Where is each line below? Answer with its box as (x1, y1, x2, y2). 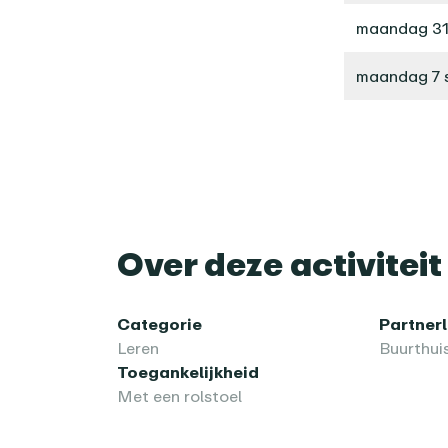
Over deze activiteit (117, 244, 442, 284)
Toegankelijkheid (117, 362, 259, 383)
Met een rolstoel (117, 386, 242, 407)
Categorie (117, 314, 202, 335)
